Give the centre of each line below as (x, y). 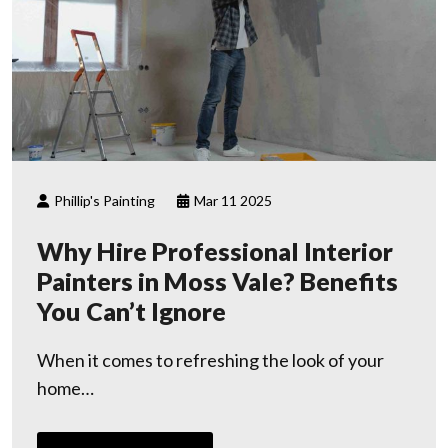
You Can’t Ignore (131, 310)
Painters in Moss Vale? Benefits (217, 280)
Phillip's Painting (103, 200)
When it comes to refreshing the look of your (210, 359)
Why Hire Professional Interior (215, 250)
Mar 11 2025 (231, 200)
